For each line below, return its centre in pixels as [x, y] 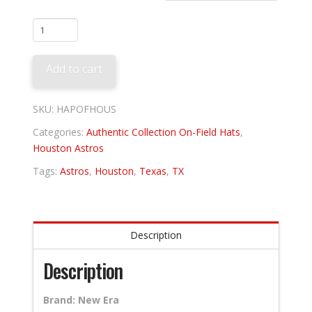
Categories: [60, 132]
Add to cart [75, 69]
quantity [50, 73]
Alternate [53, 57]
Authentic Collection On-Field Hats [164, 132]
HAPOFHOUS [87, 109]
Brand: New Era [81, 300]
